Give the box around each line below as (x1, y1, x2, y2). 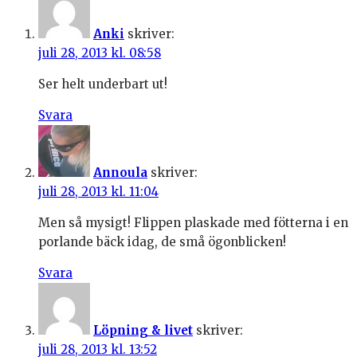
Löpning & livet (93, 323, 193, 339)
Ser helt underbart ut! (38, 76, 167, 92)
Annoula (93, 165, 147, 181)
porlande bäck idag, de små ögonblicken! (38, 234, 286, 250)
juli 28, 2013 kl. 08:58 (38, 45, 161, 61)
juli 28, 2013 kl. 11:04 (38, 184, 159, 200)
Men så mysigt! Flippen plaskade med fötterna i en (38, 215, 348, 231)
